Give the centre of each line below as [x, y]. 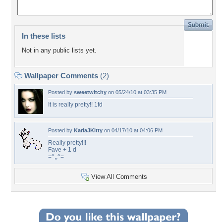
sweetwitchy [90, 92]
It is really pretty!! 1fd [75, 105]
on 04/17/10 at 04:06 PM [133, 130]
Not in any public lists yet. [59, 51]
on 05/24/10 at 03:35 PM [137, 92]
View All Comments [119, 177]
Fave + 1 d [62, 150]
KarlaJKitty [88, 130]
